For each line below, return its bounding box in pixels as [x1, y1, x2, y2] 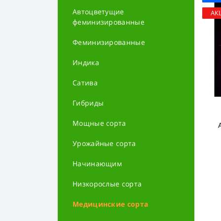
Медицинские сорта [73, 199, 148, 209]
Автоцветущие [73, 7, 124, 17]
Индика [73, 58, 99, 68]
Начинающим [73, 159, 122, 169]
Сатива [73, 78, 98, 88]
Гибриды [73, 98, 104, 108]
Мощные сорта [73, 118, 126, 128]
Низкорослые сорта [73, 179, 142, 189]
